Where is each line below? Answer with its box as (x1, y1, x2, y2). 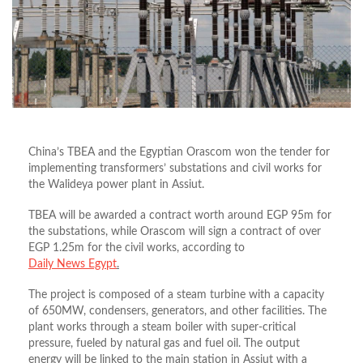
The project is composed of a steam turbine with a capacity (28, 288, 324, 301)
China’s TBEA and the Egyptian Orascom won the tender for (28, 146, 330, 158)
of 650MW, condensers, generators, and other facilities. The (28, 305, 327, 317)
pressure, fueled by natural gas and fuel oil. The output (28, 337, 300, 349)
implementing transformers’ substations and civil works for (28, 162, 322, 174)
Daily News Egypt (28, 258, 117, 270)
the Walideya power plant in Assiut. (28, 178, 204, 190)
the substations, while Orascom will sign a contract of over (28, 225, 321, 237)
